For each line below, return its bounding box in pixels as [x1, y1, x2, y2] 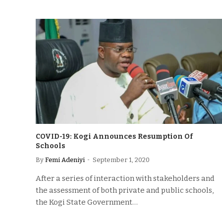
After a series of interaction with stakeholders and [36, 173, 215, 183]
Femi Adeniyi [45, 156, 85, 164]
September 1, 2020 [93, 156, 150, 164]
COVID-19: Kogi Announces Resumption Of [36, 132, 193, 141]
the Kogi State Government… [36, 197, 138, 207]
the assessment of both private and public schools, [36, 185, 214, 195]
